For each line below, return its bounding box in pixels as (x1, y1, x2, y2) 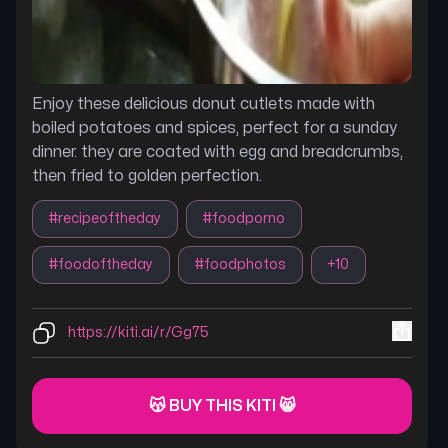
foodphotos (204, 258, 286, 271)
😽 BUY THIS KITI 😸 (148, 398, 296, 414)
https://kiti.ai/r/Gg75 (68, 326, 209, 339)
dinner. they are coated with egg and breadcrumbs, (32, 144, 403, 160)
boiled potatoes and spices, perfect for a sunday (32, 120, 397, 136)
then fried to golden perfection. (32, 168, 262, 184)
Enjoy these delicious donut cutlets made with (32, 96, 375, 112)
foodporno (212, 212, 285, 225)
